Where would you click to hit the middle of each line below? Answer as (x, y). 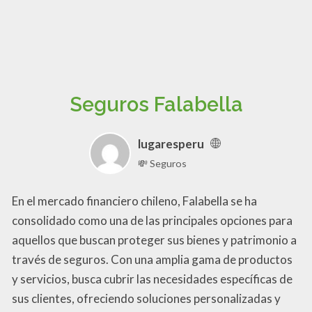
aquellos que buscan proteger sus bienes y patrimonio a (154, 240)
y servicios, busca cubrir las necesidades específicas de (152, 279)
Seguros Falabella (156, 104)
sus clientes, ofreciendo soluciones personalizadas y (146, 299)
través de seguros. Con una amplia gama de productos (152, 260)
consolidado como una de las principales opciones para (152, 221)
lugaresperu (171, 144)
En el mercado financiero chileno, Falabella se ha (134, 201)
